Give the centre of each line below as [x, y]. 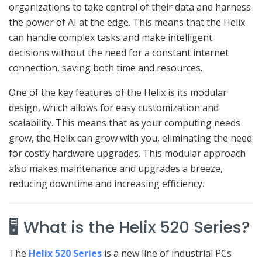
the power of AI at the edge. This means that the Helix [127, 23]
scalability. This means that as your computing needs [125, 123]
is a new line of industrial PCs [167, 254]
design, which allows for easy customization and [114, 108]
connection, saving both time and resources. [106, 68]
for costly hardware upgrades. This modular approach [127, 154]
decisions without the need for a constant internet [119, 53]
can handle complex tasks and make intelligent [111, 38]
